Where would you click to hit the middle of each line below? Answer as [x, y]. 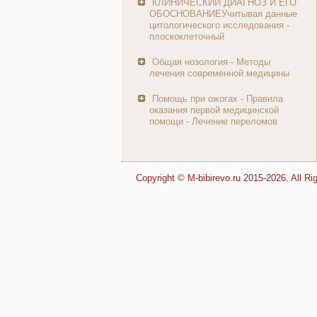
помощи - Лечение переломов [213, 121]
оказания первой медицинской [214, 110]
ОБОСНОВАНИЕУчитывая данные [223, 14]
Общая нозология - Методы [211, 62]
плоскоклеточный [187, 36]
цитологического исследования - [219, 25]
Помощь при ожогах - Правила [218, 99]
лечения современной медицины [219, 73]
